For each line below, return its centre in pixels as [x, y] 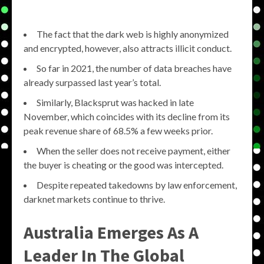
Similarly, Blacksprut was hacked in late [115, 102]
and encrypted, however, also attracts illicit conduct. [128, 48]
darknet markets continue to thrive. [94, 199]
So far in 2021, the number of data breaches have [134, 68]
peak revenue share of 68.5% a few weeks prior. [118, 131]
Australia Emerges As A [111, 232]
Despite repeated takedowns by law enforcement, [137, 185]
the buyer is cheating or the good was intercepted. [123, 165]
